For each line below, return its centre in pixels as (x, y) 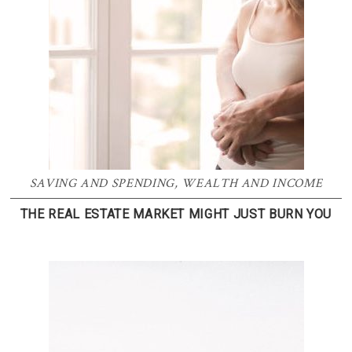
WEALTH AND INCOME (252, 183)
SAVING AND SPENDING (102, 183)
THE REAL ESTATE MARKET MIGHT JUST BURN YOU (176, 214)
